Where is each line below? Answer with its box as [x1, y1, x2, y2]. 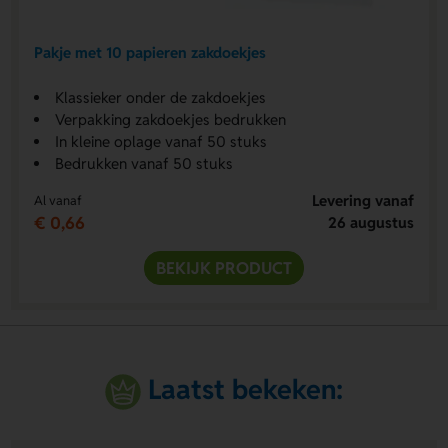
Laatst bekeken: [148, 371, 344, 407]
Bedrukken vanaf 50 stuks [54, 154, 233, 174]
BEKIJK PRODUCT [156, 257, 292, 280]
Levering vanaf [312, 191, 415, 211]
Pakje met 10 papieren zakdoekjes [33, 42, 266, 62]
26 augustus [328, 213, 415, 233]
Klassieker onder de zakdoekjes [54, 88, 266, 108]
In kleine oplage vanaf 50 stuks [54, 132, 267, 152]
